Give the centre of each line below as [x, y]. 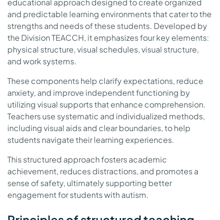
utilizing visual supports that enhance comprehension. [107, 104]
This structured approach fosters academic [87, 159]
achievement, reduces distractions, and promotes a [103, 171]
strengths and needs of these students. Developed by [107, 26]
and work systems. [42, 61]
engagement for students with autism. [78, 194]
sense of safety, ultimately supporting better [90, 183]
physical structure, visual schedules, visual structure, [103, 49]
